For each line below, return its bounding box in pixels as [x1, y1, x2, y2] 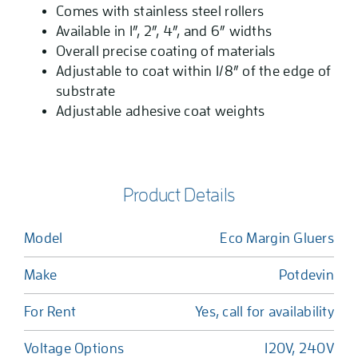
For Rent [24, 304, 77, 320]
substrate [56, 84, 116, 99]
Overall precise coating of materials [56, 44, 276, 59]
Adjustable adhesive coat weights [56, 104, 265, 119]
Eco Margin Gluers [220, 231, 334, 246]
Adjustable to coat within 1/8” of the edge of [56, 64, 332, 79]
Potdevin [278, 268, 334, 283]
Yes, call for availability [194, 304, 334, 320]
